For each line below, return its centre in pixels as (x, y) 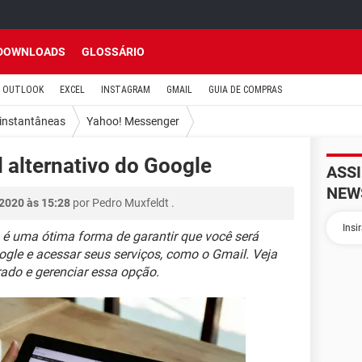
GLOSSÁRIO (113, 52)
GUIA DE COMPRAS (245, 90)
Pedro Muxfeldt (130, 203)
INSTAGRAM (126, 90)
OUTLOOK (23, 90)
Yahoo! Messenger (133, 121)
